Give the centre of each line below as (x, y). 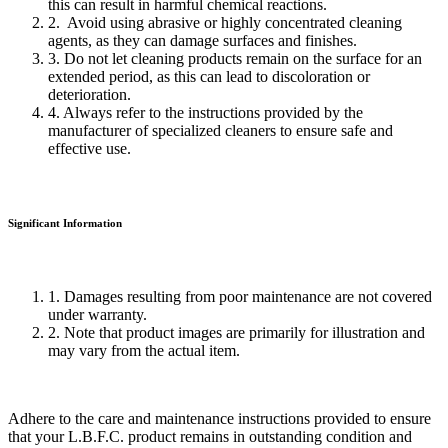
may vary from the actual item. (144, 351)
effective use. (89, 149)
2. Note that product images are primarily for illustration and (236, 333)
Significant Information (65, 223)
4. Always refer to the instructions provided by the (205, 113)
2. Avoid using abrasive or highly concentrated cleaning (225, 23)
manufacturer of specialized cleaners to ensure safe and (220, 131)
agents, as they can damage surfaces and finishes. (204, 41)
